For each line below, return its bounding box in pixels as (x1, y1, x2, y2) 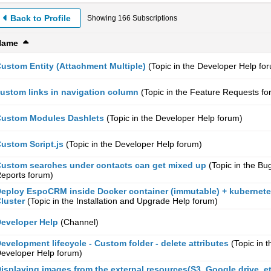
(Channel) (60, 217, 99, 227)
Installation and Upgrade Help (76, 196, 190, 206)
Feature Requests (190, 87, 259, 97)
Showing (87, 14, 118, 22)
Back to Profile (10, 13, 71, 23)
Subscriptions (131, 14, 177, 22)
